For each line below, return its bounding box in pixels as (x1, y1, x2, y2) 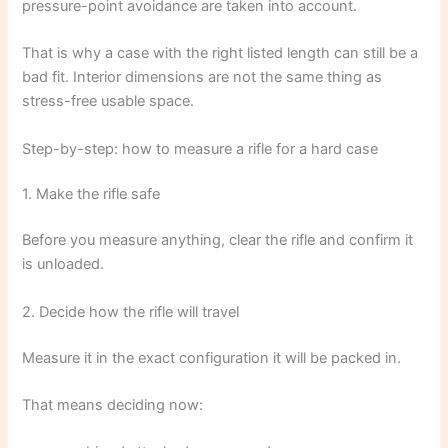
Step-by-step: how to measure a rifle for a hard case (22, 139, 379, 158)
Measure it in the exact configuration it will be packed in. (22, 348, 402, 367)
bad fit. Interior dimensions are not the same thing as (22, 68, 383, 87)
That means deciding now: (22, 395, 204, 414)
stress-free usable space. (22, 92, 195, 111)
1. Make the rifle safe (22, 185, 161, 204)
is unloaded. (22, 255, 105, 274)
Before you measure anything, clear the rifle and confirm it (22, 231, 414, 250)
